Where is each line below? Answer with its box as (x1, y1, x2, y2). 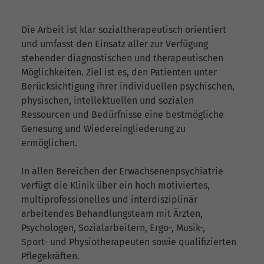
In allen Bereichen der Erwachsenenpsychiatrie (21, 166, 223, 177)
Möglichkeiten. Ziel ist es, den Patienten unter (21, 67, 217, 78)
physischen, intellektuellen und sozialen (21, 95, 194, 107)
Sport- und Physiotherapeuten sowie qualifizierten (21, 236, 236, 248)
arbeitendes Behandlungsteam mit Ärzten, (21, 208, 203, 220)
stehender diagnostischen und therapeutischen (21, 52, 223, 64)
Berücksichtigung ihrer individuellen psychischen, (21, 81, 235, 93)
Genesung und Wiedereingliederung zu (21, 123, 186, 135)
